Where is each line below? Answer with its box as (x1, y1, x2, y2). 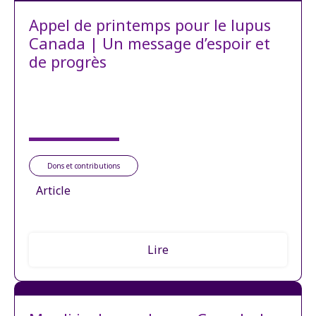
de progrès (29, 50, 107, 72)
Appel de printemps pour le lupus (29, 13, 271, 35)
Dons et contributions (47, 160, 120, 171)
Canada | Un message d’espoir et (29, 32, 270, 54)
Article (36, 182, 71, 198)
